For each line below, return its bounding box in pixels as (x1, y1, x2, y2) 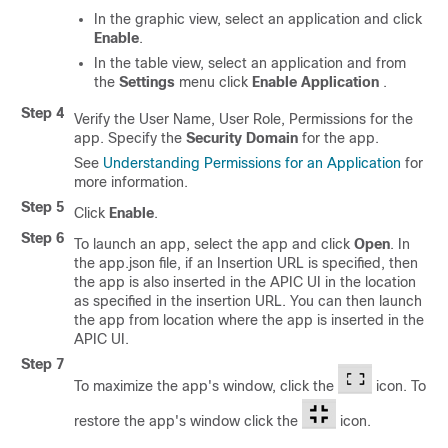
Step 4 (21, 105, 64, 121)
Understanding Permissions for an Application (103, 155, 401, 171)
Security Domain (186, 130, 298, 146)
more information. (74, 174, 188, 190)
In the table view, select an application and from (94, 55, 406, 71)
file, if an (155, 255, 217, 271)
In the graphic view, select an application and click (94, 11, 422, 27)
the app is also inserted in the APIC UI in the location (74, 274, 416, 290)
